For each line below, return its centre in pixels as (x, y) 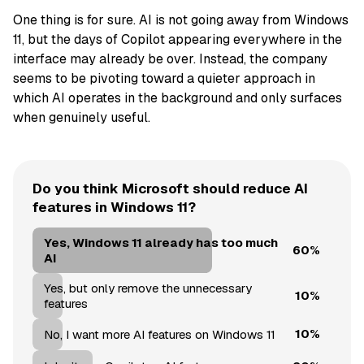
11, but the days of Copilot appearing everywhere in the (178, 39)
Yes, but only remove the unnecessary (147, 288)
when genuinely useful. (82, 117)
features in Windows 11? (114, 207)
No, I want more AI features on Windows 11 (159, 334)
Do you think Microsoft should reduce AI (170, 188)
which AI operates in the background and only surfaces (178, 97)
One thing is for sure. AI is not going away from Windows (181, 19)
